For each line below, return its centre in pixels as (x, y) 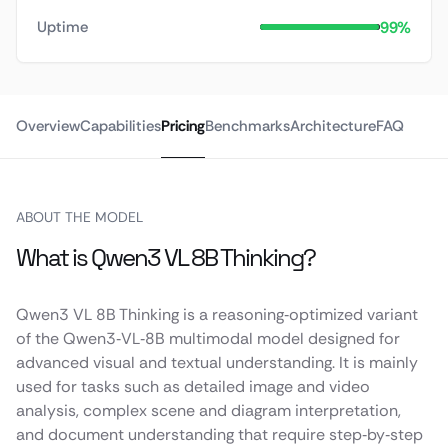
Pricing (183, 126)
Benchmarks (247, 126)
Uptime (62, 27)
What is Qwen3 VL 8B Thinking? (165, 257)
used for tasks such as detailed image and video (193, 386)
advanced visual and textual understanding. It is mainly (217, 362)
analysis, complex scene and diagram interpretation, (208, 410)
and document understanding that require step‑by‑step (219, 434)
